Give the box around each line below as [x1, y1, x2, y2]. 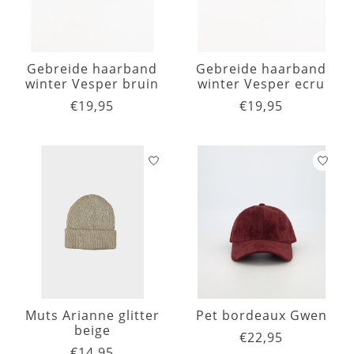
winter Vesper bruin [25, 75, 160, 93]
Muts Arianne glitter [25, 307, 160, 325]
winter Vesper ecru [198, 75, 326, 93]
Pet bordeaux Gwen [195, 307, 327, 325]
